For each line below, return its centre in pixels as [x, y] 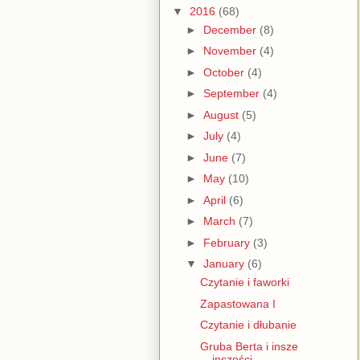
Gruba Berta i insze [249, 346]
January [225, 264]
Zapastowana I [237, 303]
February [228, 242]
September [233, 94]
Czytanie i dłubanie [248, 325]
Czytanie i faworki [244, 282]
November [231, 51]
